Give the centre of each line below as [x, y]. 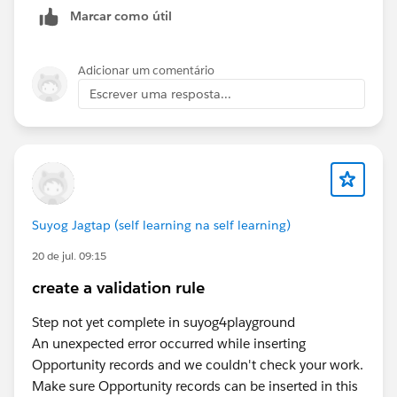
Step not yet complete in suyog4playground [163, 322]
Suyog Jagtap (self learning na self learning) [161, 225]
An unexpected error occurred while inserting [169, 343]
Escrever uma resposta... [160, 93]
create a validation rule [118, 287]
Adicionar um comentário [146, 70]
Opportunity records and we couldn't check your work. [198, 364]
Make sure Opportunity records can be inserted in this [195, 385]
